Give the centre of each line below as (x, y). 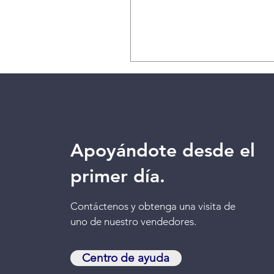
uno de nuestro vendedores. (133, 221)
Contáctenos (99, 206)
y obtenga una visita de (182, 206)
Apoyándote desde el (162, 150)
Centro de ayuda (126, 257)
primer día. (117, 176)
